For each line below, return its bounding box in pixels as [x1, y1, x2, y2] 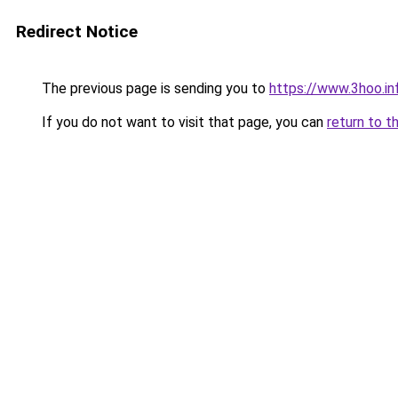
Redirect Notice [16, 21, 138, 42]
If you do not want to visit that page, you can [38, 114, 327, 131]
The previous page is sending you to [38, 80, 269, 97]
